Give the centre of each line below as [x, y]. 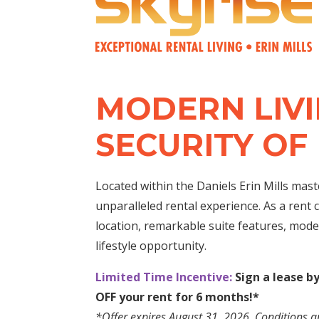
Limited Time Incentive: [166, 277]
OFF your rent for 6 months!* [178, 297]
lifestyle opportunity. [151, 245]
